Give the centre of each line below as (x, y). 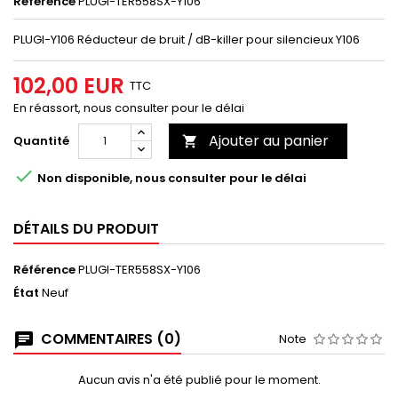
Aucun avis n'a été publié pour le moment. (199, 380)
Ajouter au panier (269, 141)
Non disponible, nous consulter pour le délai (171, 178)
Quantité (41, 141)
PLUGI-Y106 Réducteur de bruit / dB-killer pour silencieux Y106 (187, 40)
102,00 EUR (69, 86)
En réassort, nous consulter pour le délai (129, 108)
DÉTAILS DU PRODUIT (86, 229)
